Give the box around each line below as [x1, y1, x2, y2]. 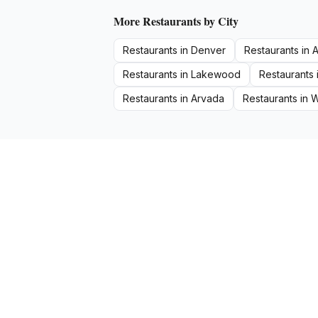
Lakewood [191, 68, 241, 80]
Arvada [191, 92, 224, 104]
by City [201, 13, 238, 29]
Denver [191, 44, 226, 56]
